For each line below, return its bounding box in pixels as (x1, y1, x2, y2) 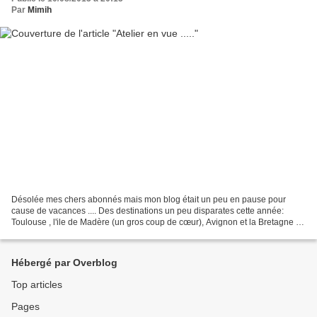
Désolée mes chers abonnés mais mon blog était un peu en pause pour (11, 194, 286, 204)
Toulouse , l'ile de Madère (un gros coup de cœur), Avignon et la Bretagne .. (11, 217, 300, 227)
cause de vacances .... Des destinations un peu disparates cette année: (11, 205, 284, 216)
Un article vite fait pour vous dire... (11, 228, 141, 238)
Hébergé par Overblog (11, 257, 117, 268)
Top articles (11, 279, 62, 290)
